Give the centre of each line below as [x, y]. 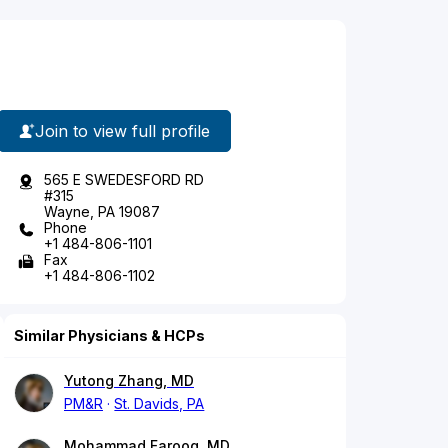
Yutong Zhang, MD [129, 381]
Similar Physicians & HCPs [109, 336]
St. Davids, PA [159, 404]
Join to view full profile [122, 130]
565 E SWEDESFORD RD [124, 180]
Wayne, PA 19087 [102, 212]
